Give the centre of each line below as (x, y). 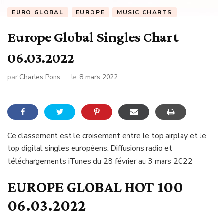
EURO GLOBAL (38, 12)
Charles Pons (40, 77)
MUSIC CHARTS (145, 12)
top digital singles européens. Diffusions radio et (90, 148)
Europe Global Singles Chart (93, 37)
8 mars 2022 (99, 77)
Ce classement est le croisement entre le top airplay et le (107, 136)
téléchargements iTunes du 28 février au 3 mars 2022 (100, 161)
